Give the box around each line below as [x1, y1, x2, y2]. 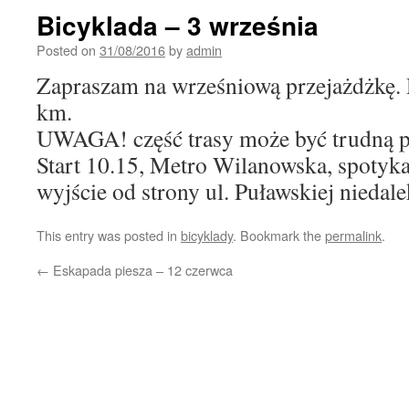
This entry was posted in [37, 225, 181, 245]
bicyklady [181, 225, 233, 245]
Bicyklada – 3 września [37, 6, 319, 44]
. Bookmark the [233, 225, 325, 245]
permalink [325, 225, 382, 245]
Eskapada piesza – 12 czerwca [49, 260, 233, 279]
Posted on [37, 40, 96, 59]
